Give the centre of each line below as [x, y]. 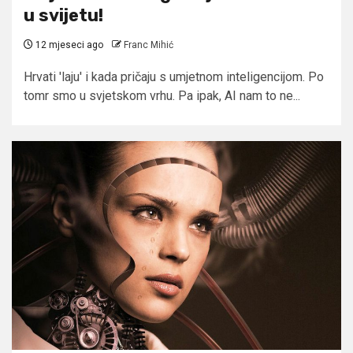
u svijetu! [63, 15]
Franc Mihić [149, 45]
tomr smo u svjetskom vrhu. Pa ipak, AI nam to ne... [162, 95]
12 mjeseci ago [68, 45]
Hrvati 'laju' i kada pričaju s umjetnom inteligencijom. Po [174, 76]
